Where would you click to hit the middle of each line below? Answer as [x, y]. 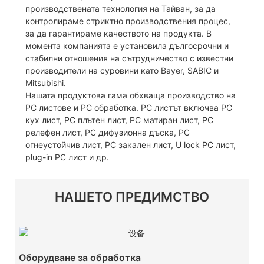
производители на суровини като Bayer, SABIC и [122, 70]
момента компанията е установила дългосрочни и [127, 45]
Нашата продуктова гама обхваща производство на [130, 95]
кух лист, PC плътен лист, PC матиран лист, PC [119, 120]
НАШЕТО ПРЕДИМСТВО [132, 197]
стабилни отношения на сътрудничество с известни [129, 58]
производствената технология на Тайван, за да [120, 8]
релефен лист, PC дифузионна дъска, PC [107, 132]
